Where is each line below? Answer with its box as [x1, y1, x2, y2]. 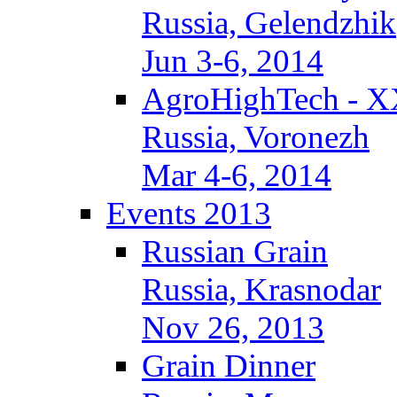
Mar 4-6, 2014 [142, 157, 331, 193]
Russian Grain [142, 233, 328, 269]
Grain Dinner [142, 347, 315, 384]
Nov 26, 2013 [142, 309, 324, 346]
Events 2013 [106, 195, 271, 231]
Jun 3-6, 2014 [142, 43, 323, 79]
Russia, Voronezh [142, 119, 370, 155]
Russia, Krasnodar [142, 271, 381, 307]
